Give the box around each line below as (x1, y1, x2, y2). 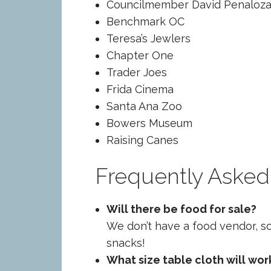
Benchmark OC (106, 15, 184, 28)
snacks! (106, 236, 145, 249)
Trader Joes (106, 65, 167, 79)
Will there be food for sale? (106, 202, 256, 215)
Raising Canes (106, 133, 178, 146)
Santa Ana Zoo (106, 99, 182, 113)
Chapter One (106, 48, 174, 62)
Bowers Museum (106, 116, 192, 129)
